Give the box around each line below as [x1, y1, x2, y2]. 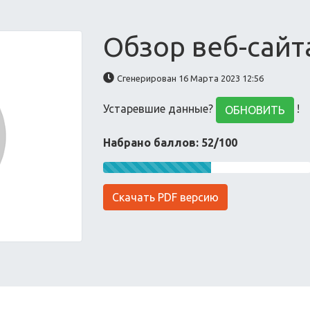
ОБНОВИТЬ [225, 104, 286, 116]
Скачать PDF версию [112, 191, 219, 203]
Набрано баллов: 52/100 [103, 136, 238, 149]
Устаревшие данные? [103, 102, 217, 116]
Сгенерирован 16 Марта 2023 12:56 [117, 73, 264, 83]
